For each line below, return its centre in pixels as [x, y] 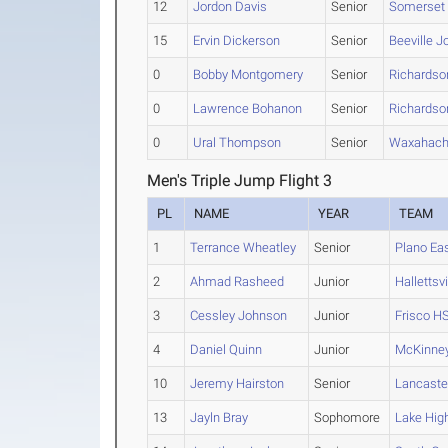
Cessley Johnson [239, 316]
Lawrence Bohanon [248, 109]
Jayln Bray [219, 418]
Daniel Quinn [226, 350]
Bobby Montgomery [248, 75]
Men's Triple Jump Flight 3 [240, 181]
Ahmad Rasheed [237, 282]
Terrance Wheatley [243, 248]
